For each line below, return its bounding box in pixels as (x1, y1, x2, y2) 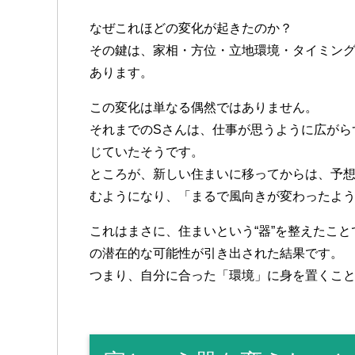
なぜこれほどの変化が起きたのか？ (90, 21, 292, 35)
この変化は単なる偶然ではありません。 (90, 100, 318, 114)
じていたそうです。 (90, 144, 204, 158)
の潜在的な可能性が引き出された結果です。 (90, 246, 343, 260)
